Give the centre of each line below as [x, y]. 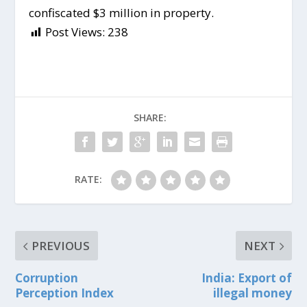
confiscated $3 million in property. [122, 13]
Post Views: [75, 32]
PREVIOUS [61, 246]
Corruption [47, 278]
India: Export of [246, 278]
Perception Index [65, 293]
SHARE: [150, 118]
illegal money [252, 293]
